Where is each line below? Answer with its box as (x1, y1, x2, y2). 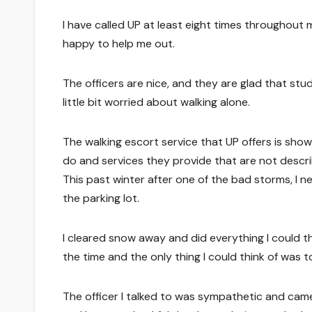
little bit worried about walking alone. (63, 94, 250, 109)
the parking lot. (63, 190, 139, 205)
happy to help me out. (63, 36, 175, 51)
